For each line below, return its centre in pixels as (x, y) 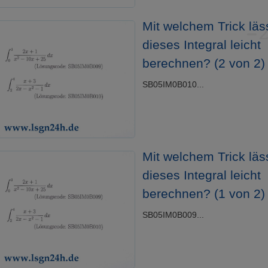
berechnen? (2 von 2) (203, 63)
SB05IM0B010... (173, 84)
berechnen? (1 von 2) (203, 194)
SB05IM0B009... (173, 215)
